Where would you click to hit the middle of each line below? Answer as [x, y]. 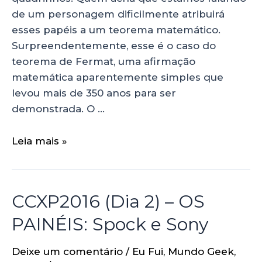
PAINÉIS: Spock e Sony [110, 224]
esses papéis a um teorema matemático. [116, 30]
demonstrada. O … [58, 109]
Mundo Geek [201, 251]
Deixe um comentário [67, 251]
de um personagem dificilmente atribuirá [118, 14]
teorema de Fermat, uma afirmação [104, 62]
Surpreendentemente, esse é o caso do [114, 46]
